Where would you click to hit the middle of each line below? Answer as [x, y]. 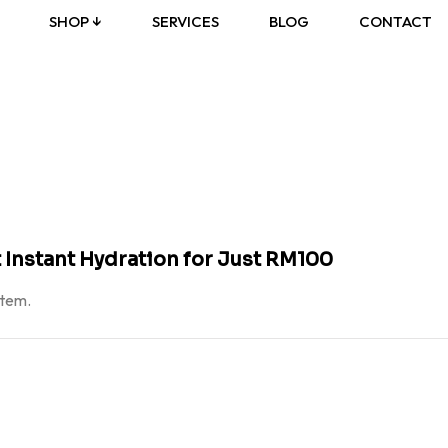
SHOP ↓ [75, 21]
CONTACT [395, 21]
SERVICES [185, 21]
